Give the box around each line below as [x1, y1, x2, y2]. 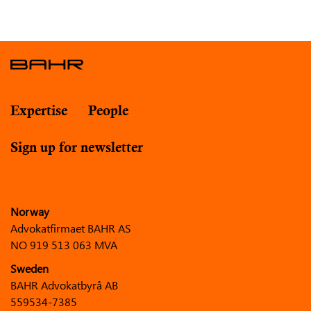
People [88, 105, 128, 119]
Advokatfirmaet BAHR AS [10, 221, 131, 235]
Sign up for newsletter [10, 142, 143, 156]
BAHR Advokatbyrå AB [10, 278, 118, 292]
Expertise [10, 105, 67, 119]
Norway [10, 204, 49, 219]
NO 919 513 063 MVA [10, 237, 117, 252]
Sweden [10, 261, 49, 276]
